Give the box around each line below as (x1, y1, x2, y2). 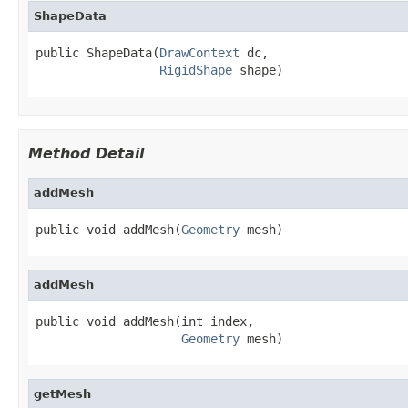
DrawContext (159, 45, 240, 60)
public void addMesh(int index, (36, 313, 254, 329)
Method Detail (28, 144, 144, 162)
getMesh (34, 386, 91, 401)
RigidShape (159, 62, 232, 77)
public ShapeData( (36, 45, 159, 60)
